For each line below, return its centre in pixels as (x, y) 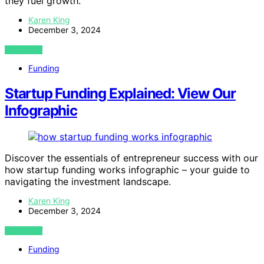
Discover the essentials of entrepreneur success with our (131, 158)
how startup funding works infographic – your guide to (127, 170)
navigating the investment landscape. (88, 181)
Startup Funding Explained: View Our (120, 94)
